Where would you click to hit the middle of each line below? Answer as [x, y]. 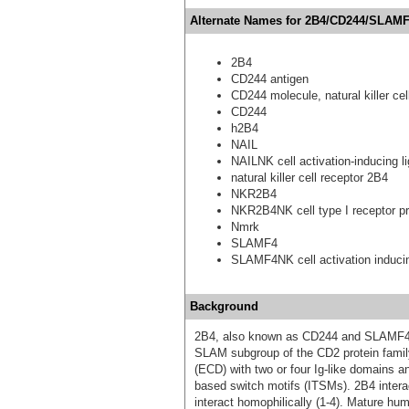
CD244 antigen [270, 79]
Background [224, 306]
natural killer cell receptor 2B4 [309, 177]
